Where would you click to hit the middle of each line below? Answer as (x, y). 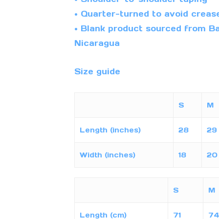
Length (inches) (110, 130)
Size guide (97, 72)
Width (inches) (107, 155)
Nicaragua (97, 43)
